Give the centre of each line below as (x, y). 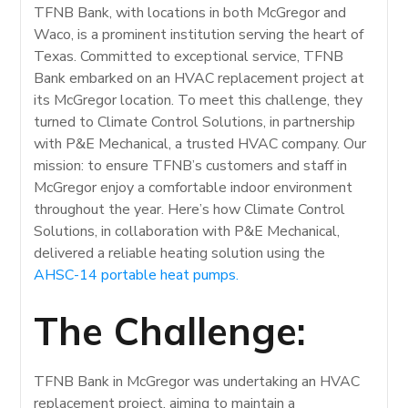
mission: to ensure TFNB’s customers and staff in (191, 165)
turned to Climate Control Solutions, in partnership (195, 122)
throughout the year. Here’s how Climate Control (190, 209)
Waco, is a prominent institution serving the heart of (199, 34)
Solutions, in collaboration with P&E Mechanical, (187, 231)
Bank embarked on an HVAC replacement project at (199, 78)
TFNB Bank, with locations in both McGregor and (190, 12)
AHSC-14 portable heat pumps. (137, 275)
